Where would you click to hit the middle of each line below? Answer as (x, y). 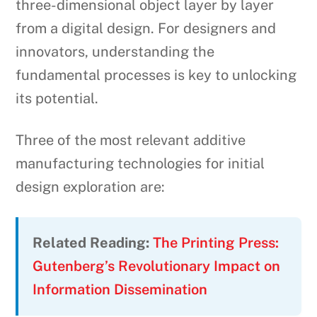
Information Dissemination (120, 290)
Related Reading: (91, 243)
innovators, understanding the (115, 52)
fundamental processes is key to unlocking (156, 75)
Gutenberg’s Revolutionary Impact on (157, 266)
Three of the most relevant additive (131, 140)
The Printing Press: (216, 243)
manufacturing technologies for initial (140, 164)
